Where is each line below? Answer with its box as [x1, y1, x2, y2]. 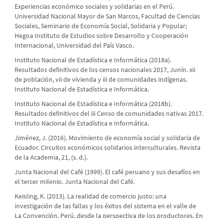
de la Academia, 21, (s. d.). [15, 153, 88, 162]
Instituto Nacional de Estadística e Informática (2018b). [15, 99, 172, 109]
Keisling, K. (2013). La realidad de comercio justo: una [15, 192, 166, 201]
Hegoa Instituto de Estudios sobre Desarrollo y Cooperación [15, 31, 188, 40]
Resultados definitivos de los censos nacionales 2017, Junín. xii [15, 65, 195, 74]
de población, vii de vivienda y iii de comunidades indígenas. [15, 75, 187, 84]
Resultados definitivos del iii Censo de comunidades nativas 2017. [15, 109, 203, 118]
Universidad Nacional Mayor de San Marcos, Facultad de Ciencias [15, 12, 200, 21]
